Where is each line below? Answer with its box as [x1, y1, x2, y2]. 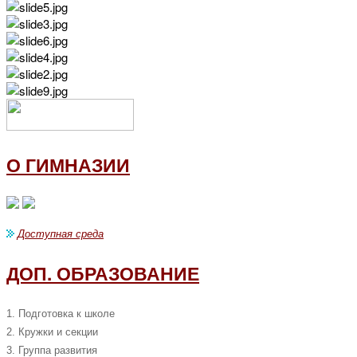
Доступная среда [18, 228, 104, 240]
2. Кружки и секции [6, 326, 98, 338]
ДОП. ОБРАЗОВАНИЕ [6, 260, 199, 286]
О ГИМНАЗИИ [6, 151, 130, 178]
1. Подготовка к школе [6, 308, 115, 320]
